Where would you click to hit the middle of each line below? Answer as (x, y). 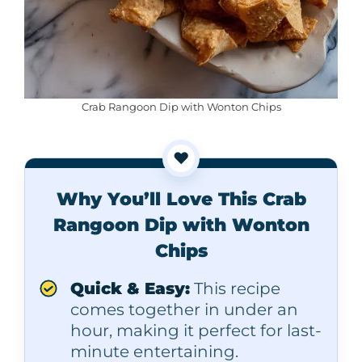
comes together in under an (184, 309)
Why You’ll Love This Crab (181, 198)
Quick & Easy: (130, 288)
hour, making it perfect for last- (196, 330)
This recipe (235, 288)
